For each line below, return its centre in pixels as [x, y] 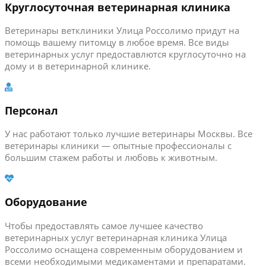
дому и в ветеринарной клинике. [78, 66]
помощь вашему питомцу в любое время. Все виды [117, 42]
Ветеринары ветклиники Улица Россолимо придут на [122, 31]
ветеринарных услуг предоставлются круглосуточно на [125, 54]
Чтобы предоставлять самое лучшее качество [104, 225]
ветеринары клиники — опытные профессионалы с [118, 146]
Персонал [31, 110]
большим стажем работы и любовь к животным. [111, 158]
